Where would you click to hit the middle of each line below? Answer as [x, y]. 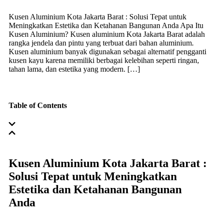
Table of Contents [38, 106]
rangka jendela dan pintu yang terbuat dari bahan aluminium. [101, 43]
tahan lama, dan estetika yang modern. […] [74, 69]
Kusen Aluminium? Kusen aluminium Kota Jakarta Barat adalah [107, 34]
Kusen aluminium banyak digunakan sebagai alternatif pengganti [108, 51]
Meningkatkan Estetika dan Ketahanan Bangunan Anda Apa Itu [106, 25]
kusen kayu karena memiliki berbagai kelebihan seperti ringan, [104, 60]
